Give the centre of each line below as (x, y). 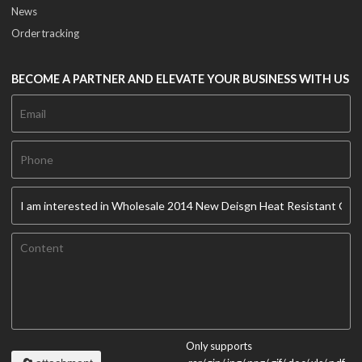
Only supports (219, 345)
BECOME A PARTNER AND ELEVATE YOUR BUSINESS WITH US (181, 78)
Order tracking (46, 33)
